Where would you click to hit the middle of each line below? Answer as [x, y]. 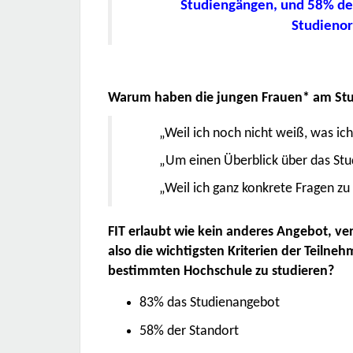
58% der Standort [189, 331]
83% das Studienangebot [210, 303]
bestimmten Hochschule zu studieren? [221, 271]
